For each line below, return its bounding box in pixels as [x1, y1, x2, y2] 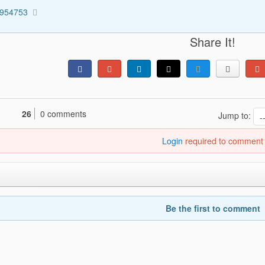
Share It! [190, 33, 236, 50]
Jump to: [218, 109, 253, 121]
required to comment [183, 134, 264, 147]
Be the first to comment [165, 202, 260, 214]
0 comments [40, 107, 86, 119]
